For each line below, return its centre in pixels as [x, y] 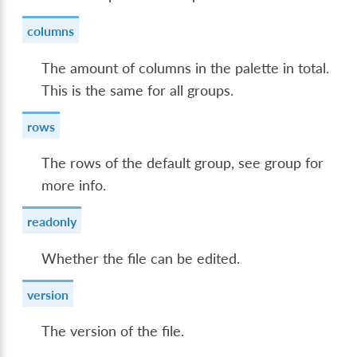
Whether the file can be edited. [141, 258]
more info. [74, 186]
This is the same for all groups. [138, 90]
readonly [52, 222]
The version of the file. [113, 331]
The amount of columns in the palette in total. [186, 68]
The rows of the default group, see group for [183, 163]
